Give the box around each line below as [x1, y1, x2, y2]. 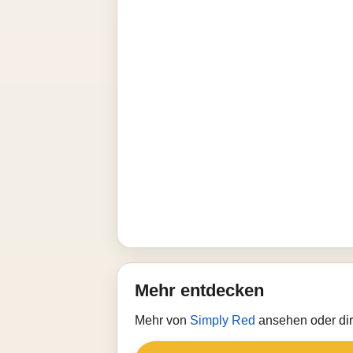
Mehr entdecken [135, 281, 264, 300]
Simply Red [190, 314, 258, 327]
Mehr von [135, 314, 190, 327]
